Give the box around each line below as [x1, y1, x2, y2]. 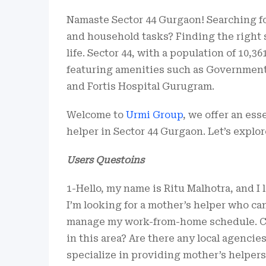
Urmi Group [126, 109, 183, 121]
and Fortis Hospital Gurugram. [66, 80, 214, 92]
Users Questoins [66, 154, 144, 166]
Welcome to [66, 109, 126, 121]
